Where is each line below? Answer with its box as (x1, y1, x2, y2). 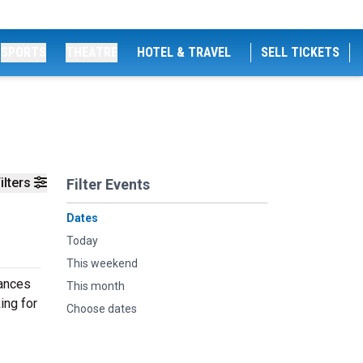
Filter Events (66, 176, 150, 193)
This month (66, 280, 125, 293)
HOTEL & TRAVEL (137, 45, 231, 60)
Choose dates (66, 302, 137, 315)
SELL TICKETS (261, 45, 340, 60)
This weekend (66, 257, 138, 270)
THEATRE (66, 45, 117, 60)
